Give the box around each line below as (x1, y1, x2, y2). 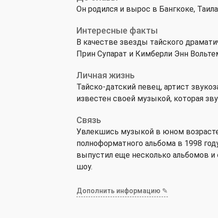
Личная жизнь (76, 70, 135, 80)
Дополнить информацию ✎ (76, 187, 168, 195)
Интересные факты (76, 25, 158, 36)
